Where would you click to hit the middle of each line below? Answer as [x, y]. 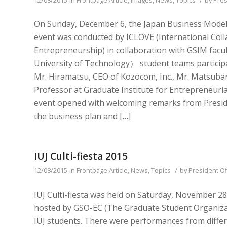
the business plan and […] [82, 116]
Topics [161, 170]
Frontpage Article [102, 170]
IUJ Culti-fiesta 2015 [81, 156]
